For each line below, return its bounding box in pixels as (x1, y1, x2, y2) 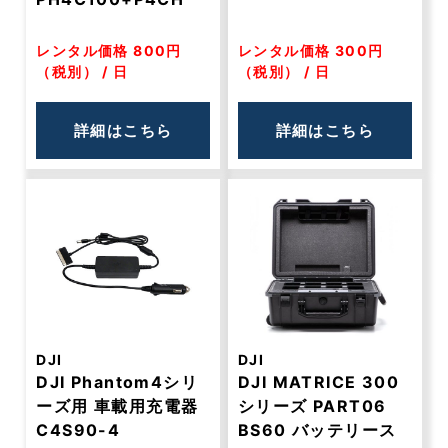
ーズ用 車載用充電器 (36, 396, 199, 416)
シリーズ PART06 (238, 396, 387, 416)
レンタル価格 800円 (36, 42, 182, 59)
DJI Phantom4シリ (36, 372, 199, 392)
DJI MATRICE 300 (238, 372, 400, 392)
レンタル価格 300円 (238, 42, 384, 59)
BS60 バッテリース (238, 420, 397, 440)
